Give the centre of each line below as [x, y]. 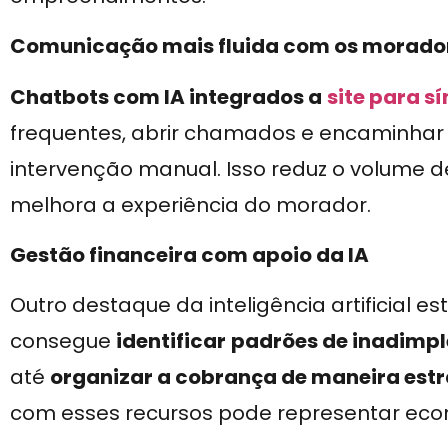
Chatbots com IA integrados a [166, 96]
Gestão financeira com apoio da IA [189, 255]
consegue [63, 341]
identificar [171, 341]
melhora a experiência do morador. [190, 204]
